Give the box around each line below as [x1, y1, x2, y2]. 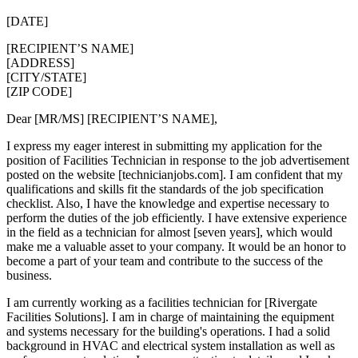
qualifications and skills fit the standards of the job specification [6, 181, 324, 196]
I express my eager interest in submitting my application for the [6, 138, 322, 153]
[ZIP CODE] [6, 84, 72, 98]
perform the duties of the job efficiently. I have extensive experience [6, 210, 347, 225]
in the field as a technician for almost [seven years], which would [6, 225, 332, 239]
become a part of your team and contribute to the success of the [6, 253, 323, 268]
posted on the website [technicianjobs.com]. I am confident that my [6, 167, 343, 181]
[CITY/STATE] [6, 70, 86, 84]
